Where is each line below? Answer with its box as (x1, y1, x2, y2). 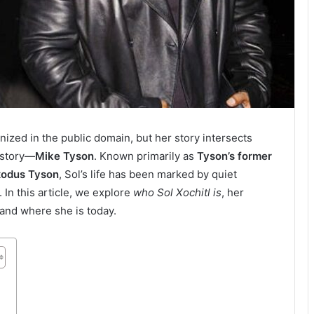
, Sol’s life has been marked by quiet (59, 168, 237, 182)
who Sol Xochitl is (133, 186, 221, 200)
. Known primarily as (94, 149, 197, 163)
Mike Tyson (35, 149, 94, 163)
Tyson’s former (197, 149, 272, 163)
